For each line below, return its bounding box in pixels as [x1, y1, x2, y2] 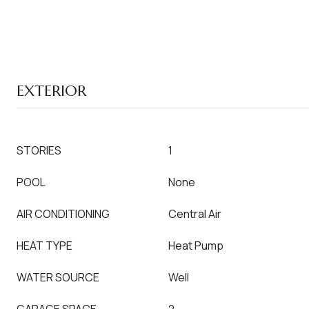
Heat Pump [168, 238, 223, 253]
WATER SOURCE [17, 270, 99, 285]
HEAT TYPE [17, 238, 72, 253]
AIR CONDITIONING [17, 206, 110, 221]
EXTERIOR [17, 81, 86, 100]
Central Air [168, 206, 221, 221]
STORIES [17, 143, 61, 158]
